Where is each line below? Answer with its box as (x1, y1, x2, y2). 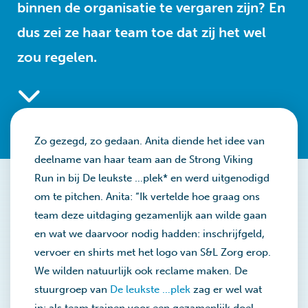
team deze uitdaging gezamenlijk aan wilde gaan (34, 209, 267, 221)
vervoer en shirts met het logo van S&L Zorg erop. (34, 246, 271, 258)
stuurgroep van (34, 283, 110, 296)
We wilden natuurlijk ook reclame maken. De (34, 265, 247, 277)
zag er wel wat (190, 283, 262, 296)
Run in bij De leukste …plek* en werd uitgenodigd (34, 172, 269, 184)
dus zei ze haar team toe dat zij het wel (17, 24, 266, 41)
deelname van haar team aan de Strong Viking (34, 153, 253, 166)
